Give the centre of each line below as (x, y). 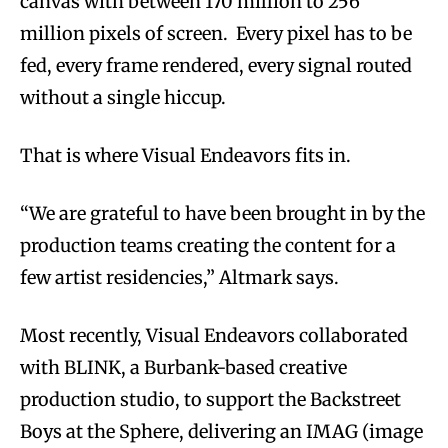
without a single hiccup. (123, 97)
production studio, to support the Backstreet (210, 399)
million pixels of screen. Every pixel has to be (216, 33)
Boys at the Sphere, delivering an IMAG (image (221, 431)
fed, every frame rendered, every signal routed (216, 65)
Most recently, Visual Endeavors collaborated (214, 335)
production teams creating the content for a (208, 245)
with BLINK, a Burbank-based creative (183, 367)
